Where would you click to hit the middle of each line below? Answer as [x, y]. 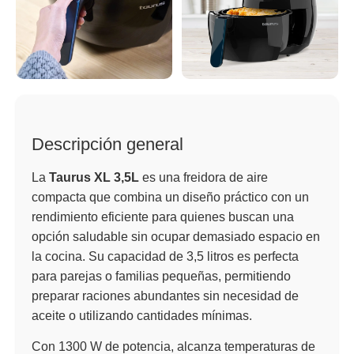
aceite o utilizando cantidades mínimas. [142, 315]
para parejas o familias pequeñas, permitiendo [161, 276]
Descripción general [107, 144]
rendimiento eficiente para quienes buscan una [163, 217]
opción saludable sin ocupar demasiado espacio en [176, 236]
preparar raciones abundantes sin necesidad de [165, 296]
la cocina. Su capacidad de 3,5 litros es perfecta [165, 256]
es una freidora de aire [203, 177]
